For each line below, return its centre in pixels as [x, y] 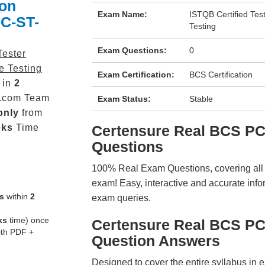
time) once [28, 220]
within [17, 196]
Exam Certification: [136, 75]
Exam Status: [124, 99]
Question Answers [156, 241]
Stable [201, 99]
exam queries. [121, 198]
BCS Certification [221, 75]
